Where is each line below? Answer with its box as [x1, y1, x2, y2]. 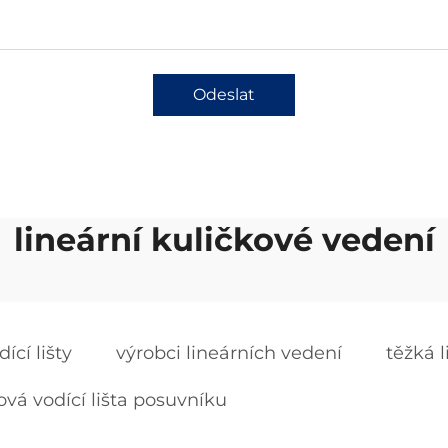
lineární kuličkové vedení [13, 220, 435, 259]
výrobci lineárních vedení [116, 342, 342, 364]
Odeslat [193, 85, 255, 104]
